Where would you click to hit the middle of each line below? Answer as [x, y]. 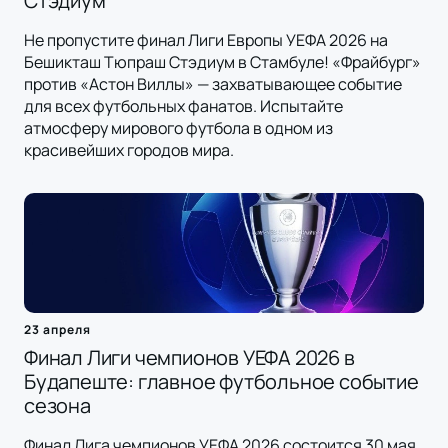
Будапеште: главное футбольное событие [221, 382]
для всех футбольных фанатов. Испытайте [183, 106]
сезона [57, 406]
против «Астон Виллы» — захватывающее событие [213, 84]
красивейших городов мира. [129, 150]
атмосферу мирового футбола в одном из [178, 128]
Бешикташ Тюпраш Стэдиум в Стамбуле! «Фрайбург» [222, 62]
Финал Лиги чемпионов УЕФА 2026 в [189, 358]
